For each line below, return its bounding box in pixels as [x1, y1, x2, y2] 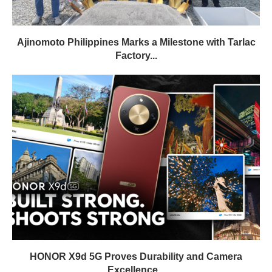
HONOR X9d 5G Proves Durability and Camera [30, 251, 242, 262]
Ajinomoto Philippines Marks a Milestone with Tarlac [16, 36, 256, 47]
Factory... [115, 50, 157, 61]
